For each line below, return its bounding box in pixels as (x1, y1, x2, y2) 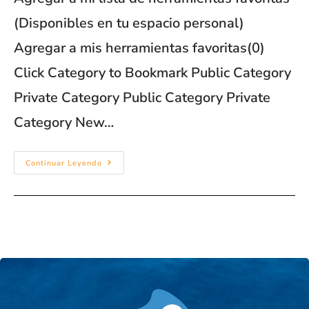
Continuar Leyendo (26, 157, 102, 168)
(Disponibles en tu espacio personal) (14, 13, 244, 32)
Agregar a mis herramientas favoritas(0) (14, 38, 265, 57)
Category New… (14, 112, 114, 132)
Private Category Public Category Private (14, 88, 270, 107)
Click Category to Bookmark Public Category (14, 63, 291, 82)
